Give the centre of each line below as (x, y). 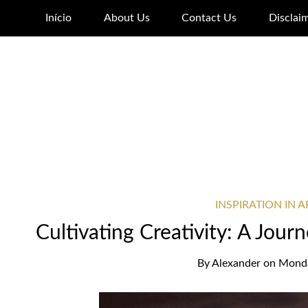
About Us (126, 18)
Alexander (236, 264)
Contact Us (209, 18)
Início (59, 18)
